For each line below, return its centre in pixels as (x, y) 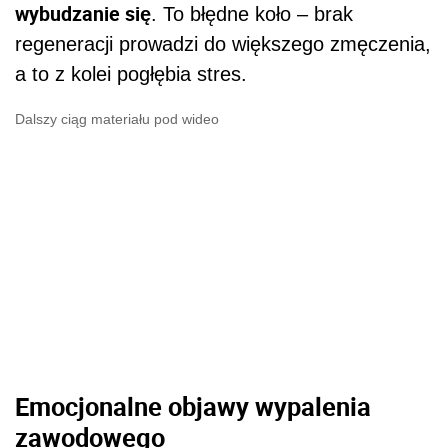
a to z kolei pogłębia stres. (131, 74)
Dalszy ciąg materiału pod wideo (117, 119)
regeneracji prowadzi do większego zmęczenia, (223, 44)
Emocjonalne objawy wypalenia (193, 405)
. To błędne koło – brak (252, 14)
